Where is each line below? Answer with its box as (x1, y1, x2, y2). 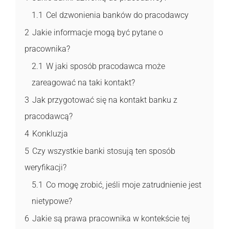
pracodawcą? (25, 111, 73, 121)
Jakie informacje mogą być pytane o (32, 27, 163, 37)
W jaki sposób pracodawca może (46, 61, 165, 71)
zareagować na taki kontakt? (32, 77, 135, 87)
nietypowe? (32, 196, 72, 206)
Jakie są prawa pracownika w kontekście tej (32, 213, 190, 223)
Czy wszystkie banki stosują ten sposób (32, 146, 175, 156)
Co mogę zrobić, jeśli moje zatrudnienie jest (46, 179, 201, 190)
